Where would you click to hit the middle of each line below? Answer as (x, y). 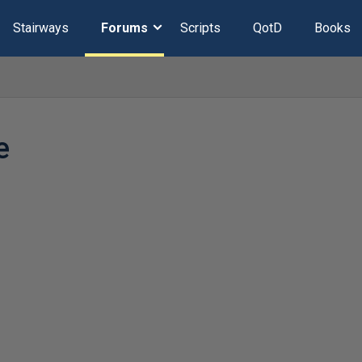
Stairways (40, 28)
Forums (124, 28)
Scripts (200, 28)
